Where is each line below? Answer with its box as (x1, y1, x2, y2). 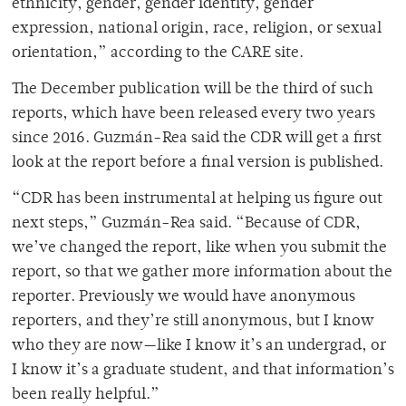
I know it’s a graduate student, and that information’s (12, 362, 394, 379)
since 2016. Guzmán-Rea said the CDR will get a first (12, 130, 382, 147)
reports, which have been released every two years (12, 105, 375, 122)
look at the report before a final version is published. (12, 154, 383, 171)
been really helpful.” (12, 386, 159, 403)
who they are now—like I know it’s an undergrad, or (12, 337, 386, 354)
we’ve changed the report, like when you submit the (12, 239, 387, 256)
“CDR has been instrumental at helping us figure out (12, 190, 382, 208)
